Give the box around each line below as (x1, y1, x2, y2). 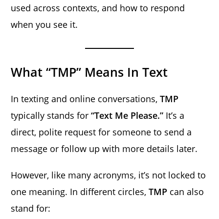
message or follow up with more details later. (11, 142, 198, 154)
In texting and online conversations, (11, 92, 160, 105)
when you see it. (11, 18, 78, 30)
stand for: (11, 202, 51, 214)
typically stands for (11, 109, 91, 121)
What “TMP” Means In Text (11, 63, 168, 80)
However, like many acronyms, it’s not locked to (11, 169, 206, 181)
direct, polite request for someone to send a (11, 126, 192, 138)
